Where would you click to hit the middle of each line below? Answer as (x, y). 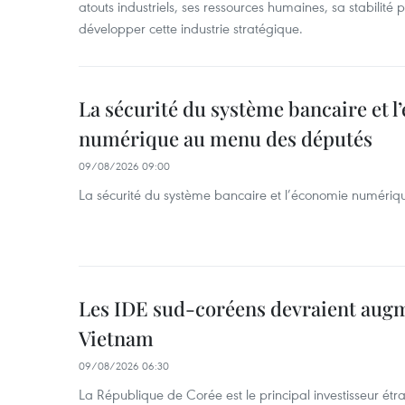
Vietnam (116, 338)
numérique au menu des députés (226, 138)
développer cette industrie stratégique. (191, 28)
